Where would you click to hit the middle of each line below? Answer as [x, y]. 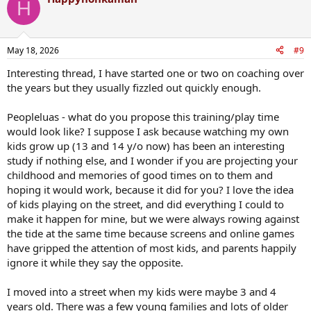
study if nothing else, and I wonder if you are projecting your [152, 160]
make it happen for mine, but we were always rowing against [153, 218]
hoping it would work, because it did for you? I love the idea [150, 189]
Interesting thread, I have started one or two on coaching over [155, 73]
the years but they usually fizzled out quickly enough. [134, 87]
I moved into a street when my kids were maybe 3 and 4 [142, 291]
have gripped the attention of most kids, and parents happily [152, 247]
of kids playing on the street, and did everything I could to [145, 204]
